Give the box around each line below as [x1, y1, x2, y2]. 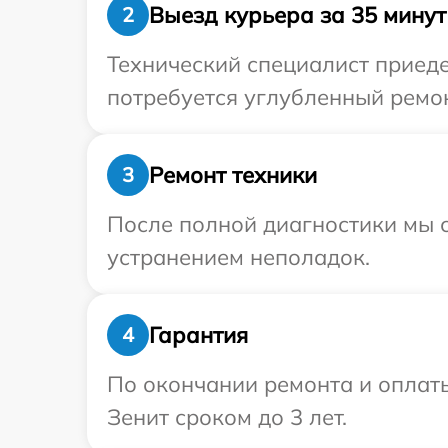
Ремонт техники [149, 160, 317, 189]
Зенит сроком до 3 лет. [107, 403, 347, 431]
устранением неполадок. [107, 243, 370, 271]
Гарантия [149, 320, 248, 349]
